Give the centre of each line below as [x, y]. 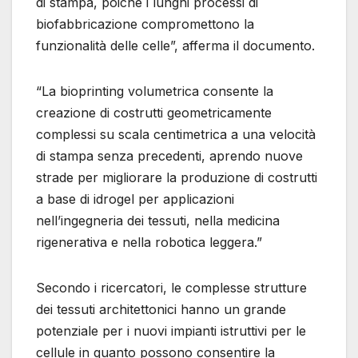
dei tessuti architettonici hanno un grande [161, 310]
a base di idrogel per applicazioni [135, 199]
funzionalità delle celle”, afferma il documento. [175, 46]
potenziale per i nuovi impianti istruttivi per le [171, 331]
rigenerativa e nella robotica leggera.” [149, 243]
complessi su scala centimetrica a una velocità [176, 135]
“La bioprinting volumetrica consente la [155, 91]
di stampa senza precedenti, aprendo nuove [169, 156]
